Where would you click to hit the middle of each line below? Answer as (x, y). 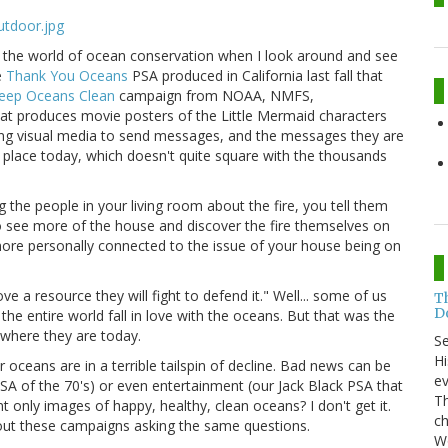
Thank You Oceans (67, 75)
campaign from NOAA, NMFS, (214, 95)
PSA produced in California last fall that (255, 75)
